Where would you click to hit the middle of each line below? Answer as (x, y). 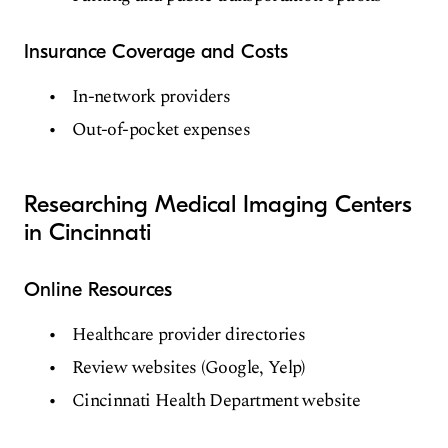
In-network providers (151, 96)
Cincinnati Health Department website (216, 400)
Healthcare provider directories (189, 334)
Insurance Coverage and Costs (156, 51)
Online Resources (98, 289)
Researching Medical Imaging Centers (218, 204)
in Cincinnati (87, 232)
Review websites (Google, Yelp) (189, 367)
